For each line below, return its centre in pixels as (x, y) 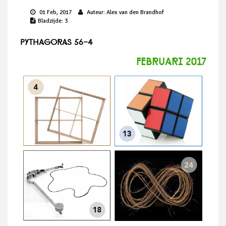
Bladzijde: (51, 21)
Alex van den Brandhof (135, 12)
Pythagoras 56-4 (56, 42)
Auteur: (96, 12)
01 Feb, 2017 (55, 12)
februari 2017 (171, 62)
